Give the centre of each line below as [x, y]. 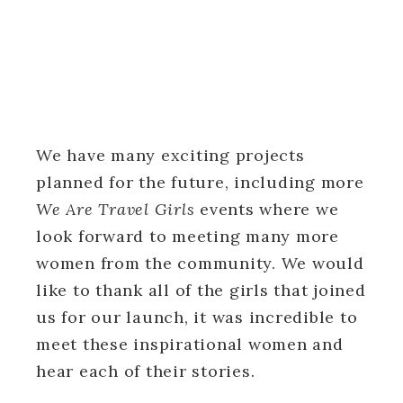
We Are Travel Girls [118, 209]
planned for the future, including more [200, 182]
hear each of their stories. [146, 371]
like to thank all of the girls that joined [201, 290]
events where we [269, 209]
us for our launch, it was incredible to [197, 317]
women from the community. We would [200, 263]
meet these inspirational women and [190, 344]
